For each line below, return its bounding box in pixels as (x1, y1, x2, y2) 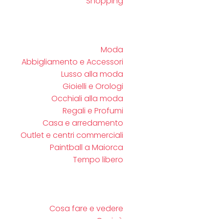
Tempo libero (73, 154, 123, 165)
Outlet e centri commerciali (21, 130, 123, 141)
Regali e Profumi (63, 105, 123, 116)
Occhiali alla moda (51, 93, 123, 104)
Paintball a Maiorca (50, 142, 123, 153)
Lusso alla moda (61, 68, 123, 80)
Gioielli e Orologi (63, 81, 123, 92)
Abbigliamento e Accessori (22, 56, 123, 67)
